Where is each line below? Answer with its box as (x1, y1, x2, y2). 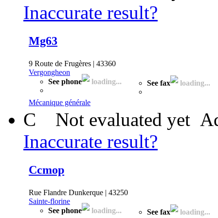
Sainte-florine (29, 197, 70, 205)
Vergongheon (29, 68, 70, 76)
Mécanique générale (29, 98, 91, 107)
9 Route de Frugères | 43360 (29, 59, 116, 68)
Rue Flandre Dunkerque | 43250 (29, 188, 128, 197)
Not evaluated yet (55, 109, 190, 130)
